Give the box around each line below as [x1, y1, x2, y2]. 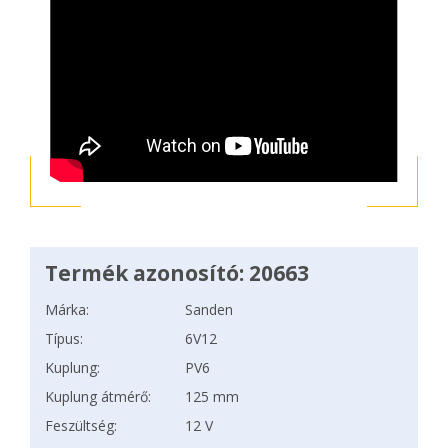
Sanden [185, 300, 233, 319]
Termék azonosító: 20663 [45, 259, 309, 287]
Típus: [45, 329, 83, 348]
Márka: [45, 300, 89, 319]
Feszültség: [45, 416, 117, 435]
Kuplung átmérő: [45, 387, 151, 406]
